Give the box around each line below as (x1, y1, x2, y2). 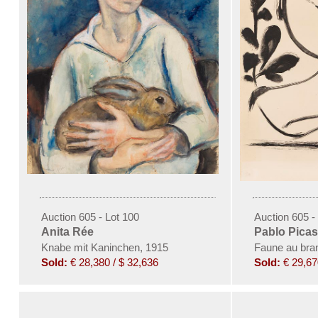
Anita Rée (40, 225, 94, 238)
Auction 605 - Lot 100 (40, 210, 139, 223)
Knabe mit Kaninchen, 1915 (40, 241, 168, 253)
